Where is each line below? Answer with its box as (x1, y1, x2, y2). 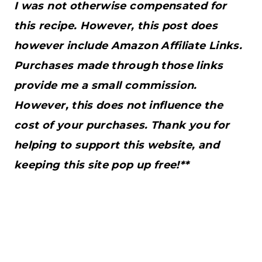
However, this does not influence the (14, 98, 223, 112)
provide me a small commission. (14, 78, 197, 92)
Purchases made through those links (14, 58, 223, 72)
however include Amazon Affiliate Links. (14, 39, 243, 52)
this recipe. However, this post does (14, 19, 218, 32)
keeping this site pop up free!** (14, 158, 189, 171)
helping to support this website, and (14, 138, 219, 151)
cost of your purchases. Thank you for (14, 118, 230, 132)
